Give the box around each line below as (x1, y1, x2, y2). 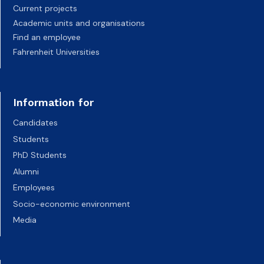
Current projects (13, 3, 77, 14)
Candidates (13, 117, 58, 128)
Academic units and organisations (13, 17, 145, 28)
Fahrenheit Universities (13, 46, 100, 57)
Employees (13, 182, 55, 193)
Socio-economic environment (13, 198, 130, 209)
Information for (13, 96, 94, 109)
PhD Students (13, 150, 67, 161)
